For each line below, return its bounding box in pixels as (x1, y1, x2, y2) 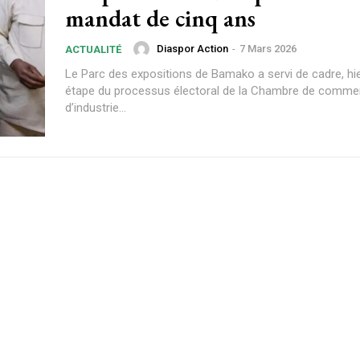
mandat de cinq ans (65, 2, 256, 34)
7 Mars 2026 (239, 43, 297, 55)
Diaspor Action (157, 43, 228, 55)
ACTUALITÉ (65, 43, 121, 55)
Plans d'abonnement (44, 275, 316, 317)
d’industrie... (65, 100, 126, 115)
